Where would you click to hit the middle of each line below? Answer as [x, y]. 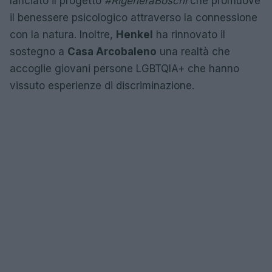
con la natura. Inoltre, [63, 35]
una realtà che [193, 52]
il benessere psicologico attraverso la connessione [134, 18]
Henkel [134, 35]
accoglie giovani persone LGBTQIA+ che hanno [124, 69]
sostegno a [39, 52]
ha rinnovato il [189, 35]
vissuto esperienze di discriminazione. [102, 86]
